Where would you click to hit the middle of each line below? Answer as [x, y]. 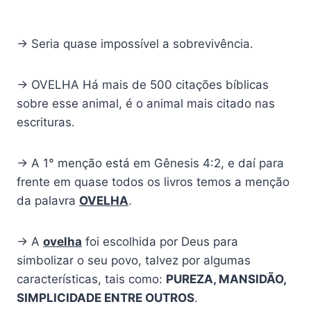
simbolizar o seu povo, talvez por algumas [134, 261]
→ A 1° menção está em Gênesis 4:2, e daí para [150, 163]
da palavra [48, 201]
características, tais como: [91, 279]
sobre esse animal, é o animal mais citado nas [146, 104]
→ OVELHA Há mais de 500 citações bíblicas [143, 85]
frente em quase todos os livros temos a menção [153, 182]
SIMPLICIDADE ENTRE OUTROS [106, 298]
